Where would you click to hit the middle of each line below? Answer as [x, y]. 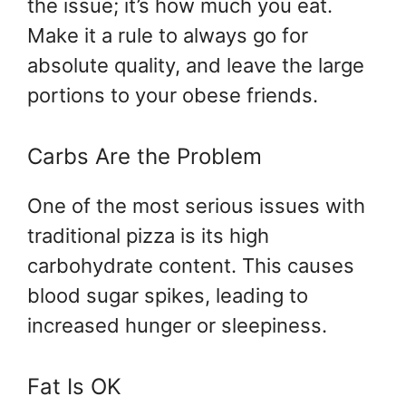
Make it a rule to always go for [168, 36]
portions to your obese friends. [173, 96]
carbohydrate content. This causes [191, 266]
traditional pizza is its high [148, 236]
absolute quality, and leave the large [196, 66]
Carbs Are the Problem [145, 157]
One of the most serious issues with [196, 206]
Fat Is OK [74, 387]
